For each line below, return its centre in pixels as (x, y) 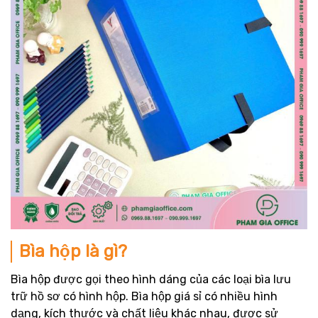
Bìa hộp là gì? (73, 251)
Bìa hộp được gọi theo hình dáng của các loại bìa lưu (151, 279)
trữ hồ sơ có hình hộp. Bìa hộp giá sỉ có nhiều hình (144, 296)
